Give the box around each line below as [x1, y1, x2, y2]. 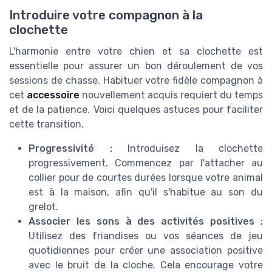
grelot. [29, 200, 58, 212]
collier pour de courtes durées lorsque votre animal [29, 171, 263, 183]
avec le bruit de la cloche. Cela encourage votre [29, 259, 263, 271]
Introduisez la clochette [112, 142, 263, 154]
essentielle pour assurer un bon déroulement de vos [9, 59, 263, 72]
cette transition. [9, 118, 84, 130]
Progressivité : [29, 142, 112, 154]
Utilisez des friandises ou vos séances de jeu [29, 229, 263, 242]
